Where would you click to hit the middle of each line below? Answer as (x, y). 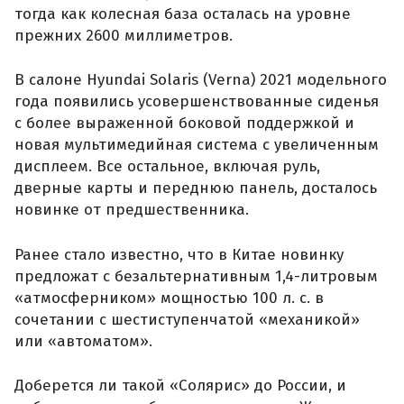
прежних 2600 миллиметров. (124, 35)
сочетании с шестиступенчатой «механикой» (187, 319)
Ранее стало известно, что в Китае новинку (179, 254)
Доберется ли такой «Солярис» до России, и (180, 386)
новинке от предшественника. (132, 210)
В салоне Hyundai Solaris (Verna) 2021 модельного (201, 80)
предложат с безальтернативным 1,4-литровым (196, 276)
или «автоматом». (83, 341)
